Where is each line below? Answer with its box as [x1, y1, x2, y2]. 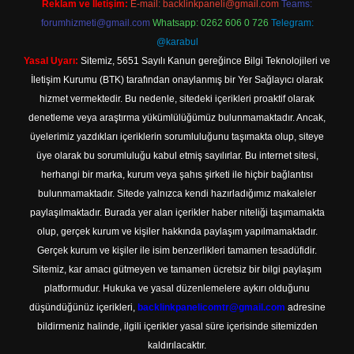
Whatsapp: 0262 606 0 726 [152, 17, 269, 28]
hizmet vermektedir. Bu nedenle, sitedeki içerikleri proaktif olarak [40, 93, 314, 104]
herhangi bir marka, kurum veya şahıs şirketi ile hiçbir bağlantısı [41, 169, 313, 180]
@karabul [156, 36, 198, 47]
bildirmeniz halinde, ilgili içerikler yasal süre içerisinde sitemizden [36, 321, 318, 332]
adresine [284, 302, 326, 313]
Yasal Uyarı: [24, 55, 78, 66]
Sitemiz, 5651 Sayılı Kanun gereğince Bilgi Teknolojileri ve [78, 55, 330, 66]
